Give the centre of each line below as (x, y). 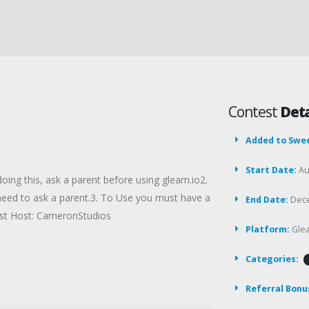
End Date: (267, 200)
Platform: (268, 229)
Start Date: (271, 170)
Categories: (272, 259)
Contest (254, 112)
